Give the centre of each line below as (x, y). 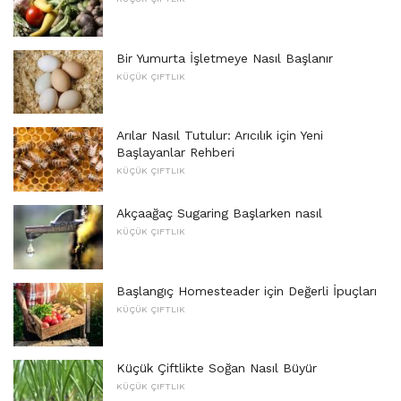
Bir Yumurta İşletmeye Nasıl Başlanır (225, 58)
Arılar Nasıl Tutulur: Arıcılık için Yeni (220, 136)
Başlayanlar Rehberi (175, 153)
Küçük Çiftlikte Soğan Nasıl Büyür (217, 368)
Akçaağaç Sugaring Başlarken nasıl (219, 213)
